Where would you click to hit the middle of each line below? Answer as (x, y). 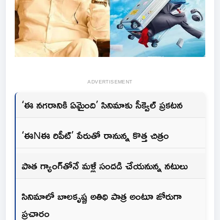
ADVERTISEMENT (110, 82)
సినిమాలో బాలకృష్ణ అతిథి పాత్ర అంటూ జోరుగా (102, 196)
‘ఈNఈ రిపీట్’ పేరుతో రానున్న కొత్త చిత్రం (95, 135)
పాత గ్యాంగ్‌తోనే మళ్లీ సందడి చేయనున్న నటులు (105, 165)
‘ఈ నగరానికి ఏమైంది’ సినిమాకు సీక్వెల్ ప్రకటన (102, 104)
